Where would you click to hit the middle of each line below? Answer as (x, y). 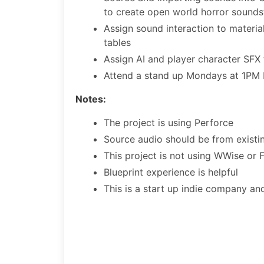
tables (117, 42)
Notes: (91, 99)
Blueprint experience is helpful (171, 172)
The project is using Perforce (169, 123)
